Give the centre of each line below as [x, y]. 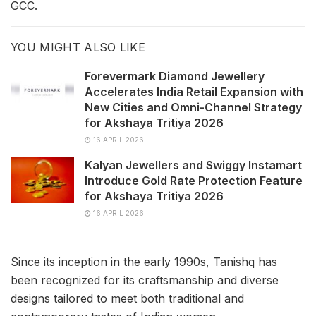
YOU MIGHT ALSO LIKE [78, 48]
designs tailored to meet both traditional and [127, 299]
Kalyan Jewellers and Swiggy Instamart [193, 165]
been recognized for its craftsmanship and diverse [145, 280]
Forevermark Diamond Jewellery [175, 77]
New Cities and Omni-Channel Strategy [193, 108]
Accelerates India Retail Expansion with [194, 92]
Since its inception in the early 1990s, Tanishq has [144, 262]
